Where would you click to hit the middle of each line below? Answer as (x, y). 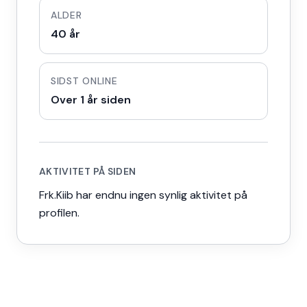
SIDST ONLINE (84, 81)
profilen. (59, 213)
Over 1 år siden (91, 100)
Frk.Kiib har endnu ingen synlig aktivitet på (143, 195)
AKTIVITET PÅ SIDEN (88, 171)
